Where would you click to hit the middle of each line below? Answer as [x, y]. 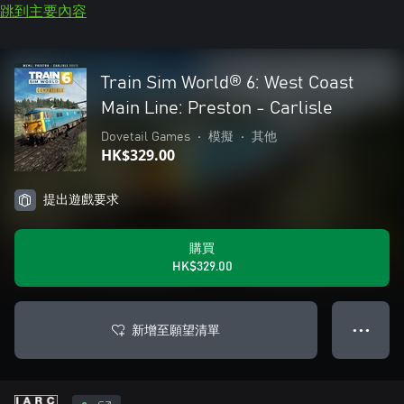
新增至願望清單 [176, 330]
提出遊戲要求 [81, 200]
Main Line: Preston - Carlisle [217, 108]
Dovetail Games [146, 137]
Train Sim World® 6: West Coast [228, 83]
